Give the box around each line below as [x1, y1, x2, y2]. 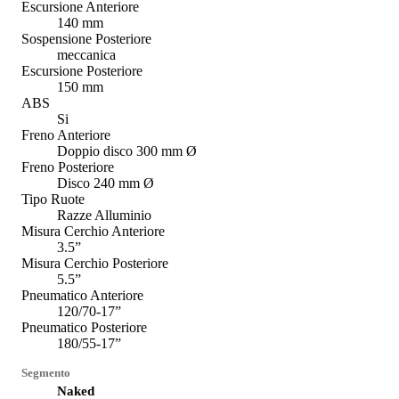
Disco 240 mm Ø [57, 175, 154, 191]
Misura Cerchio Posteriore [21, 255, 168, 271]
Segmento [21, 365, 70, 379]
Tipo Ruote [21, 191, 85, 207]
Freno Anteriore [21, 126, 110, 142]
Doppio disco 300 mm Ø [57, 142, 197, 159]
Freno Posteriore [21, 159, 114, 175]
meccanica [57, 46, 116, 62]
